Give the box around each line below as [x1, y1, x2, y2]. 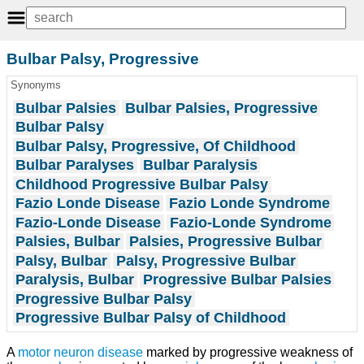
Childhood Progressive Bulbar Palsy [15, 175, 269, 193]
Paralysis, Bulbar [15, 271, 135, 288]
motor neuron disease [18, 344, 143, 359]
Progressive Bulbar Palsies [142, 271, 331, 288]
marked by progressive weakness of [143, 344, 353, 359]
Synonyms [10, 79, 61, 92]
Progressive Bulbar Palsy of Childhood [15, 310, 287, 327]
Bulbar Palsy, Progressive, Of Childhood [15, 137, 297, 154]
